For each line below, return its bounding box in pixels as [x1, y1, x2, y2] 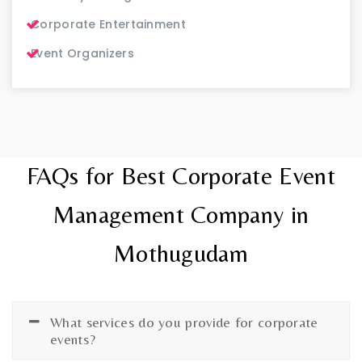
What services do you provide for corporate [50, 313, 318, 330]
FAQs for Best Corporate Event [27, 161, 335, 190]
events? [50, 330, 96, 347]
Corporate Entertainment [31, 15, 186, 32]
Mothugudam [113, 238, 248, 267]
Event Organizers [31, 44, 134, 61]
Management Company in [53, 200, 309, 229]
